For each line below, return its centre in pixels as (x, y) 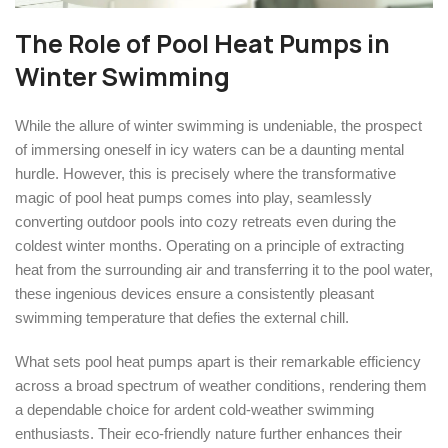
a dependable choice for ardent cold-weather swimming (194, 409)
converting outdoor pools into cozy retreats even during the (205, 221)
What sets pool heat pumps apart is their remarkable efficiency (218, 361)
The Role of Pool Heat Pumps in (202, 43)
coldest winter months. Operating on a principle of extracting (209, 245)
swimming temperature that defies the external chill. (182, 317)
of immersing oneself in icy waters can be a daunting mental (209, 149)
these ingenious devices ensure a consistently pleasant (194, 293)
